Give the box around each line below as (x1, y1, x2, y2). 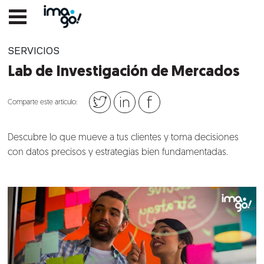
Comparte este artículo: (8, 98, 78, 106)
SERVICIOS (8, 47, 60, 56)
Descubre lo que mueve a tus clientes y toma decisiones (8, 133, 239, 143)
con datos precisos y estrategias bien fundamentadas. (8, 148, 229, 157)
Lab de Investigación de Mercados (8, 65, 240, 80)
